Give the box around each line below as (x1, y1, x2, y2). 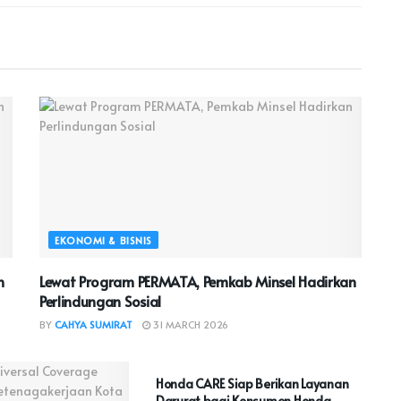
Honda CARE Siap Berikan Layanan (155, 374, 349, 392)
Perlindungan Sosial (39, 290, 161, 311)
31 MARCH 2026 (150, 317, 228, 331)
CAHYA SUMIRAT (55, 317, 132, 331)
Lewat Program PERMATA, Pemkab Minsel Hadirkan (39, 270, 356, 291)
